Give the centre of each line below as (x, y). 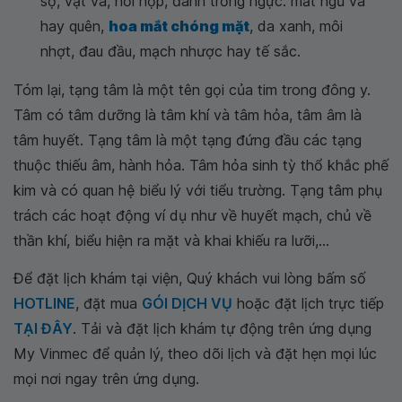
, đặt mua (109, 303)
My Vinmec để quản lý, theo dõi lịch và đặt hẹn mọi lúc (195, 353)
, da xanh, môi (296, 26)
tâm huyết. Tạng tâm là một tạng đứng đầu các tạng (188, 140)
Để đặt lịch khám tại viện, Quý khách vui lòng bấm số (190, 278)
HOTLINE (44, 303)
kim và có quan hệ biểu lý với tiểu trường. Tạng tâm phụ (198, 190)
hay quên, (74, 26)
